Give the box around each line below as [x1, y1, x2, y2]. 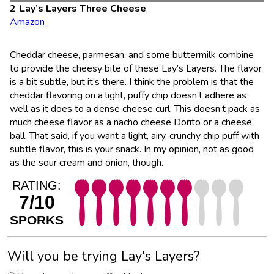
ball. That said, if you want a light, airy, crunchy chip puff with [10, 129, 259, 143]
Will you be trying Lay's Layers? [7, 247, 199, 266]
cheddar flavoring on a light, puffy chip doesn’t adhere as [10, 89, 246, 103]
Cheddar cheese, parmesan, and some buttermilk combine [10, 48, 254, 62]
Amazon [10, 15, 45, 29]
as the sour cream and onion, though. [10, 156, 163, 170]
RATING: [12, 179, 61, 193]
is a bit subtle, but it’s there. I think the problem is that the [10, 75, 254, 89]
